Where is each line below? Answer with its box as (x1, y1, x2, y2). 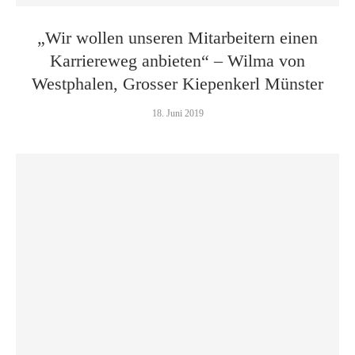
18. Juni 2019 (151, 108, 204, 119)
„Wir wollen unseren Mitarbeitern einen (37, 28, 318, 48)
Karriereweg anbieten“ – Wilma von (50, 51, 305, 71)
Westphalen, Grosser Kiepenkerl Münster (32, 74, 323, 94)
